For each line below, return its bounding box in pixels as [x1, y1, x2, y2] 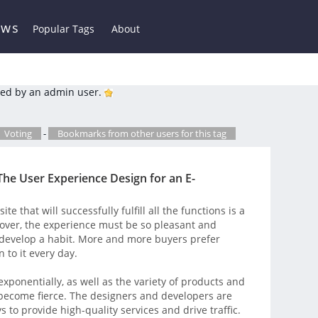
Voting [4, 127, 32, 140]
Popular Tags [33, 22, 94, 35]
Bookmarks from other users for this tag [57, 127, 226, 140]
